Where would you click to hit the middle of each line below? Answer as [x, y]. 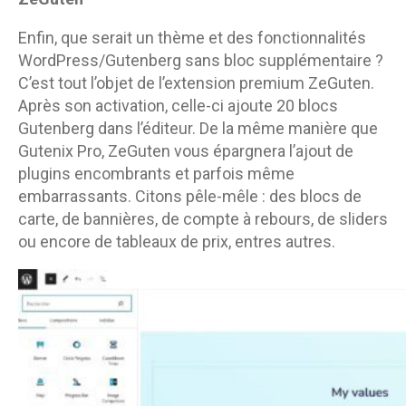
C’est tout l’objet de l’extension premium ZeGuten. [196, 83]
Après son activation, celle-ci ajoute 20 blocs [178, 106]
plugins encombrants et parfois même [156, 174]
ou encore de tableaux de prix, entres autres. [177, 242]
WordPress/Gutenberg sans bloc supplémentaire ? [201, 61]
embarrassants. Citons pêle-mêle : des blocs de [190, 197]
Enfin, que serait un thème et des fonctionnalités [192, 38]
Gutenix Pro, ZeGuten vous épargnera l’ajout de [186, 151]
